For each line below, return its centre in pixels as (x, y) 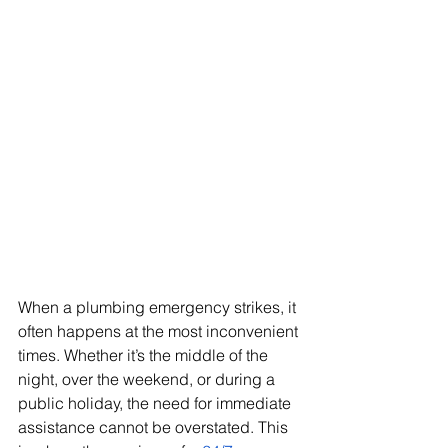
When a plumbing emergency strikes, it (159, 306)
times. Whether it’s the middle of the (145, 354)
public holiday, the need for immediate (156, 402)
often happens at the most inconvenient (160, 330)
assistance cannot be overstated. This (155, 426)
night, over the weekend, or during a (148, 378)
